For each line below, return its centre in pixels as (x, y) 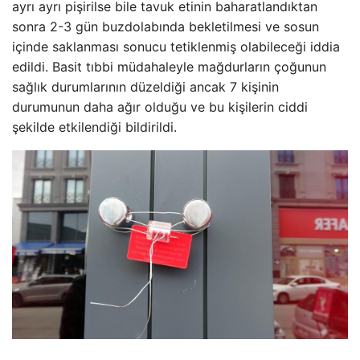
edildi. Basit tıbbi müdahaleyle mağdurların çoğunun (169, 67)
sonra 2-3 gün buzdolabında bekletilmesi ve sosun (166, 27)
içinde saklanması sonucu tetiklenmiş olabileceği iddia (176, 47)
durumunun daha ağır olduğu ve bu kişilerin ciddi (160, 107)
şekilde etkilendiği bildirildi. (94, 127)
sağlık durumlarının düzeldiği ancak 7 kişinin (145, 87)
